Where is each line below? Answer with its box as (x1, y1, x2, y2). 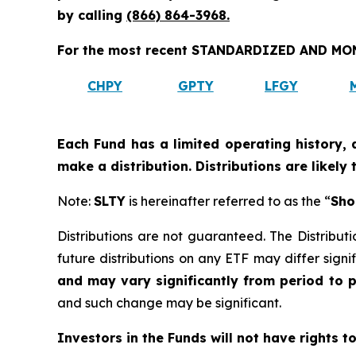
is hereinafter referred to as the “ (126, 193, 331, 210)
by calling (57, 7, 126, 24)
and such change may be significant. (57, 295, 281, 311)
